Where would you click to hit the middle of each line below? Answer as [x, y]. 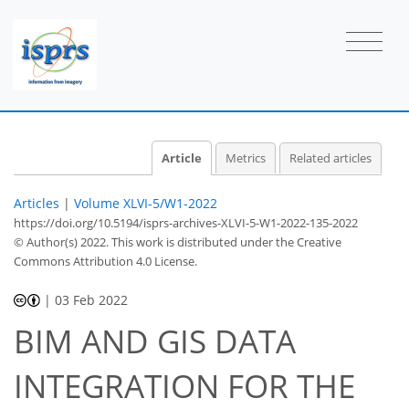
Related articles [330, 158]
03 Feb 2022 [92, 299]
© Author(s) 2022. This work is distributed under [145, 241]
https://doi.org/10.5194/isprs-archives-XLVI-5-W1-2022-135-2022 [186, 222]
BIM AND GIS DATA [155, 341]
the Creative [309, 241]
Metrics [245, 158]
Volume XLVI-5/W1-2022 [146, 203]
